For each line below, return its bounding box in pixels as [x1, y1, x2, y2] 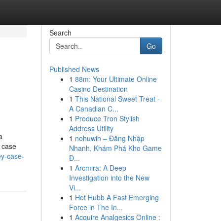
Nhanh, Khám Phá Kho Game [69, 143, 162, 153]
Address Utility [69, 123, 113, 133]
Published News [49, 64, 99, 74]
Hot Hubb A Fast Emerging [74, 192, 159, 202]
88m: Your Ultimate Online [74, 74, 157, 84]
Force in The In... [69, 202, 123, 212]
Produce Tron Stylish [74, 113, 140, 123]
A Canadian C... [69, 104, 118, 113]
